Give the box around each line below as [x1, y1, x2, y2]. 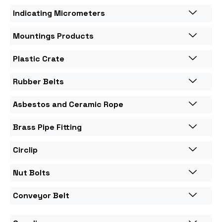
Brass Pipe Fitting [13, 121, 82, 132]
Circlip [13, 144, 38, 155]
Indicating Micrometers [13, 7, 105, 18]
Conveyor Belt [13, 190, 69, 201]
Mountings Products [13, 30, 94, 41]
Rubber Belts [13, 76, 64, 87]
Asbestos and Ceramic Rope [13, 99, 123, 110]
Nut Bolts [13, 167, 50, 178]
